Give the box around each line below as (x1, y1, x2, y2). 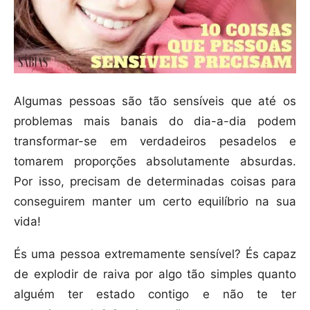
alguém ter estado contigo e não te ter (14, 287, 296, 302)
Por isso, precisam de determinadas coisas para (14, 174, 296, 189)
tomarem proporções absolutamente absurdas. (14, 154, 296, 169)
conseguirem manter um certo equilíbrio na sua (14, 194, 296, 209)
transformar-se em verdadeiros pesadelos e (14, 134, 296, 149)
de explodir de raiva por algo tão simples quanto (14, 267, 296, 282)
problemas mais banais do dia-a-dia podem (14, 114, 296, 129)
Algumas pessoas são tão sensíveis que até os (14, 94, 296, 109)
